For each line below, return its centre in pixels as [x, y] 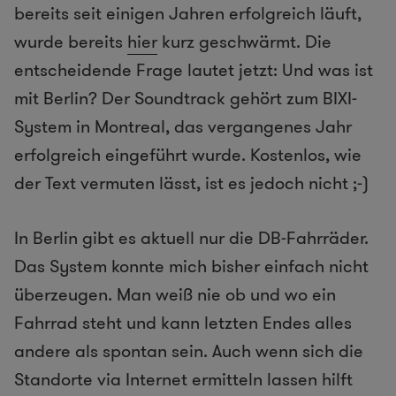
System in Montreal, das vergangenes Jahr [183, 127]
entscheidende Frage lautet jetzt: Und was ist [194, 70]
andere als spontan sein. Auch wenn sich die [189, 351]
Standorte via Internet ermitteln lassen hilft [183, 380]
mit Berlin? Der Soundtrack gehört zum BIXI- [186, 99]
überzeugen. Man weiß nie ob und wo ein [175, 295]
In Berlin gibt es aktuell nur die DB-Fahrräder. [191, 238]
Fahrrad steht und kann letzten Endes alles [183, 323]
